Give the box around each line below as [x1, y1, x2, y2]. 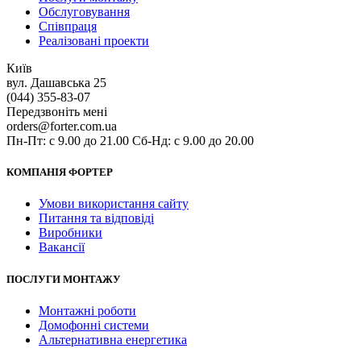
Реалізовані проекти [39, 34, 149, 48]
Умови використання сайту [39, 197, 189, 211]
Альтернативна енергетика [39, 332, 187, 346]
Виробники [39, 226, 102, 240]
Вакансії [39, 240, 85, 255]
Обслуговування [39, 5, 130, 19]
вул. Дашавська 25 [6, 76, 106, 89]
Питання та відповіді [39, 211, 154, 226]
